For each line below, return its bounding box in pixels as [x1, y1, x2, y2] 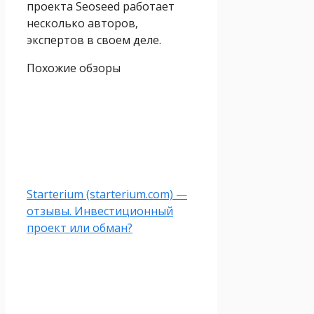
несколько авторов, [27, 15, 138, 32]
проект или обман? [27, 220, 132, 236]
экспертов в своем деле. [27, 32, 161, 48]
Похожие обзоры [27, 60, 121, 76]
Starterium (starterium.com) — [27, 186, 187, 203]
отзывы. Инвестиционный [27, 203, 173, 219]
